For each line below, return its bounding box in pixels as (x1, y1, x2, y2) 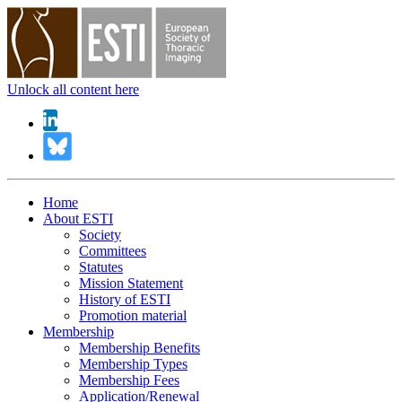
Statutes (79, 259, 123, 275)
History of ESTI (79, 292, 170, 308)
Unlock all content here (7, 82, 139, 97)
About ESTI (43, 211, 113, 227)
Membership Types (79, 356, 188, 372)
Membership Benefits (79, 340, 200, 356)
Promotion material (79, 308, 187, 324)
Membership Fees (79, 372, 179, 389)
